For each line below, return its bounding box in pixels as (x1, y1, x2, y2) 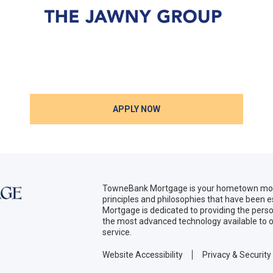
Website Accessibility (102, 250, 183, 260)
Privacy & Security (202, 250, 271, 260)
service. (102, 227, 132, 237)
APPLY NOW (113, 104, 160, 114)
